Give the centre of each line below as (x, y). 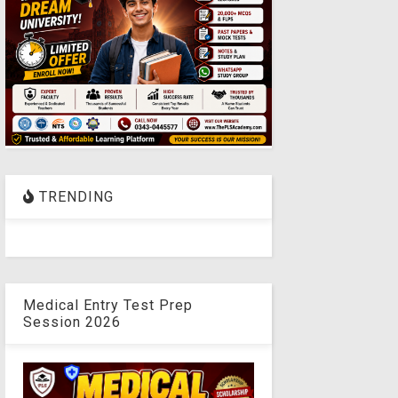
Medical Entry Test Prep (107, 305)
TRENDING (74, 196)
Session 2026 (72, 322)
